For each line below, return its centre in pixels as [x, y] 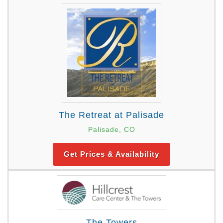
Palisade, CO [111, 129]
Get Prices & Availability [111, 154]
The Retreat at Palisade [111, 115]
